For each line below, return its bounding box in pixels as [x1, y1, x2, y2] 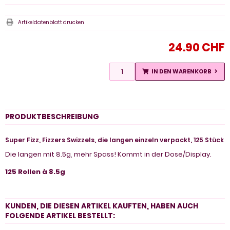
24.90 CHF [168, 39, 225, 55]
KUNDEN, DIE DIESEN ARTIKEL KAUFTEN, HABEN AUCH [5, 200, 198, 211]
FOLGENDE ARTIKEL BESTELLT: [5, 210, 115, 221]
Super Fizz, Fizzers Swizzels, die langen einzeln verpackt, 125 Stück [5, 135, 224, 144]
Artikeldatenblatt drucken [18, 18, 84, 26]
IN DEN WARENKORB [151, 67, 212, 75]
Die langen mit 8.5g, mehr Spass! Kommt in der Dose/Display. [5, 149, 212, 159]
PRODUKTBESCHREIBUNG [5, 111, 99, 122]
